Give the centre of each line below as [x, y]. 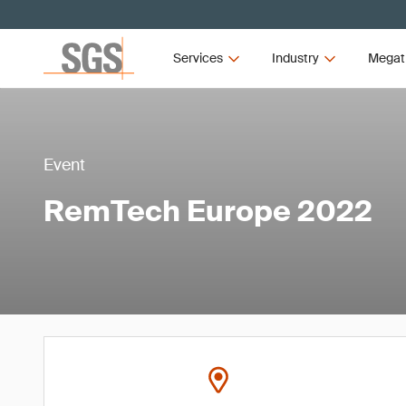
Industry [295, 58]
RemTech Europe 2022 [208, 211]
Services [198, 58]
